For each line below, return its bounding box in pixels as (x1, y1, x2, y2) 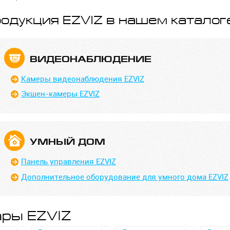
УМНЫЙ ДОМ (30, 137, 106, 147)
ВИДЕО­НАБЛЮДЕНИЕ (30, 54, 152, 64)
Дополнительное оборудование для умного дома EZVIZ (21, 171, 228, 182)
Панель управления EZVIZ (21, 157, 116, 167)
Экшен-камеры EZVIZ (21, 89, 100, 99)
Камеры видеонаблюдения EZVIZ (21, 73, 144, 84)
